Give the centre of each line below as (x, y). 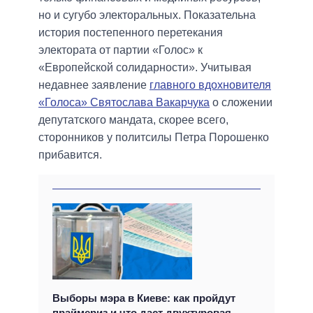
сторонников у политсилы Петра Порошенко (154, 138)
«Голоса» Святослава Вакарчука (124, 103)
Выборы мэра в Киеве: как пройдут (144, 298)
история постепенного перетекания (131, 33)
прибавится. (70, 155)
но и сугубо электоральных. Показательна (147, 15)
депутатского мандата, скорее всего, (133, 120)
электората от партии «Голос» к (121, 50)
